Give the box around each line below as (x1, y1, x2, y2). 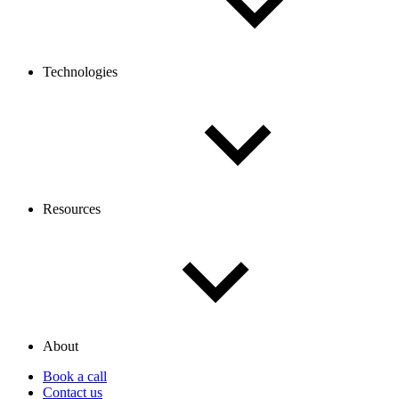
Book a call (43, 369, 107, 384)
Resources (43, 201, 104, 216)
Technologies (43, 64, 121, 79)
